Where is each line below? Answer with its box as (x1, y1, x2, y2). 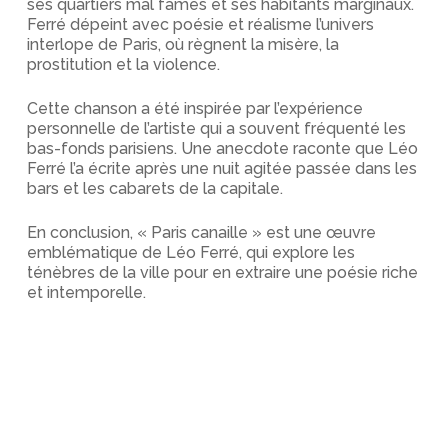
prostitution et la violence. (26, 55, 220, 74)
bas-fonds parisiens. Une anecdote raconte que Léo (26, 139, 418, 158)
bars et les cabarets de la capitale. (26, 179, 283, 198)
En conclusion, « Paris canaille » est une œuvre (26, 223, 376, 242)
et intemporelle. (26, 283, 146, 302)
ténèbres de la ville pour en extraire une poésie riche (26, 263, 418, 282)
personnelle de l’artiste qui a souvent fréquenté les (26, 119, 406, 138)
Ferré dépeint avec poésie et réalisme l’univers (26, 15, 374, 34)
